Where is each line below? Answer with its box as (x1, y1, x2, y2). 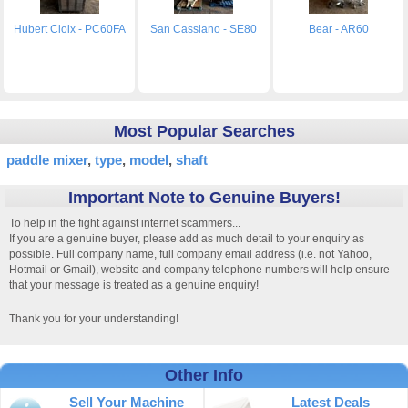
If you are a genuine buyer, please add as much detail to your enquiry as (9, 231, 364, 245)
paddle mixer (6, 151, 87, 168)
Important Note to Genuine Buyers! (67, 188, 341, 207)
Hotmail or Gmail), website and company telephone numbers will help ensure (9, 262, 390, 276)
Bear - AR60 (308, 22, 369, 36)
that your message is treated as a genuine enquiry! (9, 278, 259, 291)
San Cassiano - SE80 (150, 22, 258, 36)
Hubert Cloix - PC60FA (13, 22, 126, 36)
